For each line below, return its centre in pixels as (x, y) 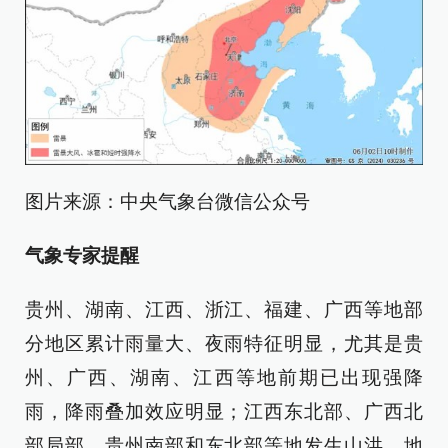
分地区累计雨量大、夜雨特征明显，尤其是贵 (224, 344)
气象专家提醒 (82, 256)
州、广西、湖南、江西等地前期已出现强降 (224, 378)
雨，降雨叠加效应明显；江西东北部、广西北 (224, 412)
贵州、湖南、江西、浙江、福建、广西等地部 (224, 310)
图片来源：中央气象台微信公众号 (167, 202)
